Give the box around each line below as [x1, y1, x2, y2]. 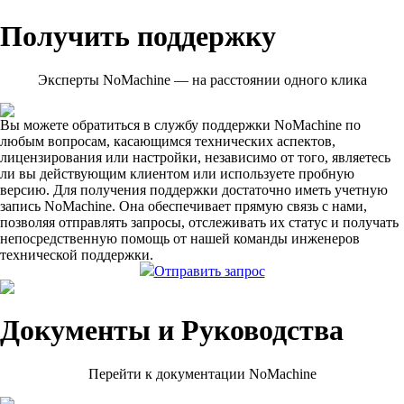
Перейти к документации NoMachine [87, 366, 317, 382]
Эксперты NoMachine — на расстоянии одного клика [37, 72, 367, 88]
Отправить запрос [153, 263, 265, 280]
